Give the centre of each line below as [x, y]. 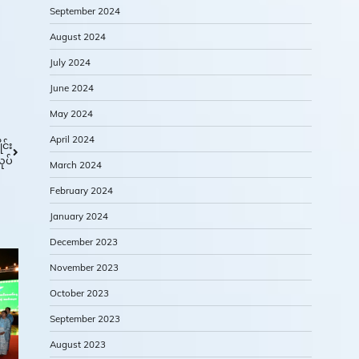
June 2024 [72, 88]
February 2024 [81, 191]
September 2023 [85, 319]
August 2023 [78, 345]
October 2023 [79, 293]
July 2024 [70, 63]
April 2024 [72, 139]
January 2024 [79, 216]
